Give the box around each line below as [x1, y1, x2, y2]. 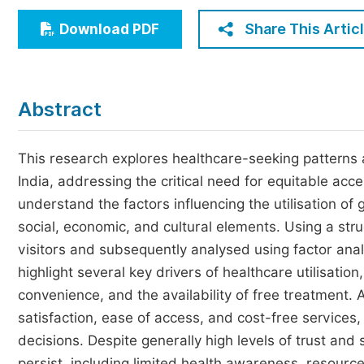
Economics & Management [41, 8, 210, 24]
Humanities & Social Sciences [41, 38, 226, 54]
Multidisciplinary [41, 68, 146, 84]
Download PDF [59, 21, 159, 37]
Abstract [18, 97, 102, 121]
